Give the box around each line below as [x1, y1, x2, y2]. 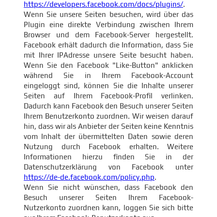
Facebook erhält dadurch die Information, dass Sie [24, 41, 193, 49]
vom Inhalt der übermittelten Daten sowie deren [24, 132, 193, 140]
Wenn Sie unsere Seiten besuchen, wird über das [24, 10, 193, 18]
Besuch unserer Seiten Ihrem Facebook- [24, 193, 193, 201]
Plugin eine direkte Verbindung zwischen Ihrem [24, 20, 193, 29]
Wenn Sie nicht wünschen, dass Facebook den [24, 183, 193, 191]
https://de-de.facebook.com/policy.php [24, 173, 155, 181]
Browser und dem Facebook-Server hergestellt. [24, 31, 193, 39]
